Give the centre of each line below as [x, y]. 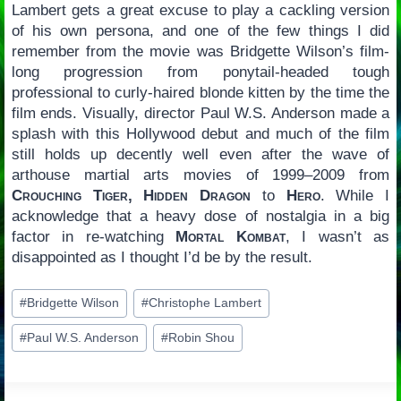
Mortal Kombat [230, 237]
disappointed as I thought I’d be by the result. [162, 258]
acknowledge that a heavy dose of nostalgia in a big [200, 217]
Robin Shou [202, 338]
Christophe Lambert [205, 303]
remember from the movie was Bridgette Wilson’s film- [200, 52]
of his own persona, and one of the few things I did [200, 31]
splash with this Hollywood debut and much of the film [200, 134]
